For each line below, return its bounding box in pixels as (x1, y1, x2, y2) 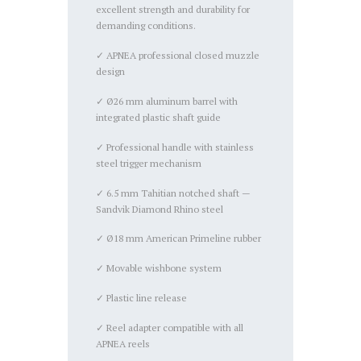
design (96, 65, 126, 78)
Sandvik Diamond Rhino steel (96, 202, 224, 215)
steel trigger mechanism (96, 156, 202, 169)
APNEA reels (96, 337, 151, 350)
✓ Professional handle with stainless (96, 140, 255, 153)
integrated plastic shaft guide (96, 111, 222, 124)
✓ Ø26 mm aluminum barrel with (96, 95, 239, 108)
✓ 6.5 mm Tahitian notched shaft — (96, 186, 251, 199)
